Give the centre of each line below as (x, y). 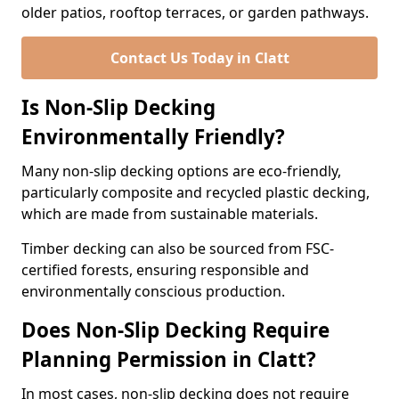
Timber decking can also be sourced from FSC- (178, 248)
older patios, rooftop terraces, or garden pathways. (195, 12)
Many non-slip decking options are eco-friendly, (181, 171)
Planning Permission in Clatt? (169, 359)
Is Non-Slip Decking (118, 107)
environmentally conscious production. (153, 291)
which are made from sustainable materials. (171, 214)
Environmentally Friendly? (153, 137)
